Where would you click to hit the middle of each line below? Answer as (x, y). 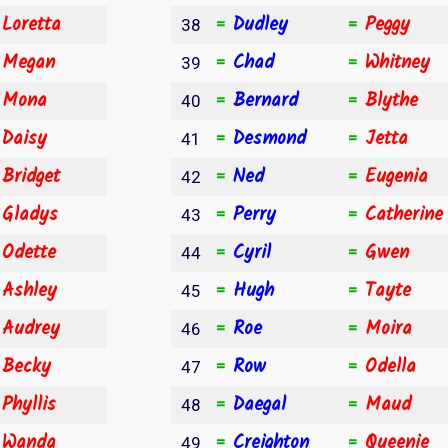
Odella (390, 366)
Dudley (260, 24)
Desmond (269, 138)
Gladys (30, 214)
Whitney (397, 62)
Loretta (31, 24)
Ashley (29, 290)
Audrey (31, 328)
